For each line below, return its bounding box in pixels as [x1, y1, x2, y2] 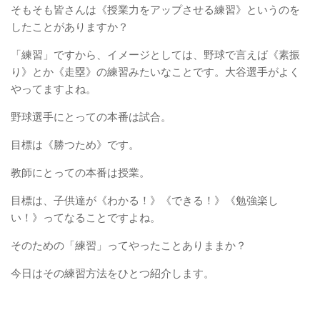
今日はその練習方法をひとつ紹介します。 [11, 265, 214, 281]
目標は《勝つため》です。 [11, 136, 139, 152]
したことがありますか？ [11, 19, 129, 34]
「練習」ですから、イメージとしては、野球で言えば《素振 [11, 46, 300, 62]
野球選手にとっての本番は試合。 [11, 109, 171, 124]
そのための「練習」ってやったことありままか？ [11, 237, 246, 253]
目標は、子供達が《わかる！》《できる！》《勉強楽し [11, 192, 279, 208]
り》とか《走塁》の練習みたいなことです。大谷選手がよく [11, 64, 300, 79]
